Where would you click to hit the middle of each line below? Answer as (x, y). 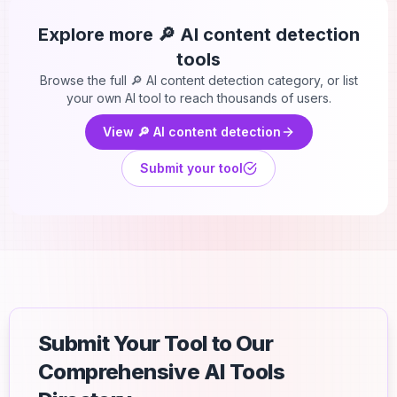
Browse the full (85, 80)
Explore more (97, 35)
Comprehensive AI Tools (162, 372)
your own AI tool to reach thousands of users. (198, 98)
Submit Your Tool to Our (156, 343)
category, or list (311, 80)
